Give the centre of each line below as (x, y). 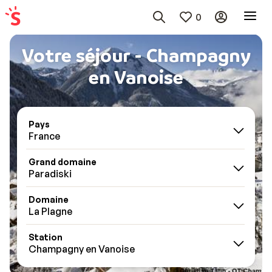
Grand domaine (63, 162)
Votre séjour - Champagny (136, 55)
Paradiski (50, 174)
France (44, 136)
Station (46, 237)
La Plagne (50, 211)
